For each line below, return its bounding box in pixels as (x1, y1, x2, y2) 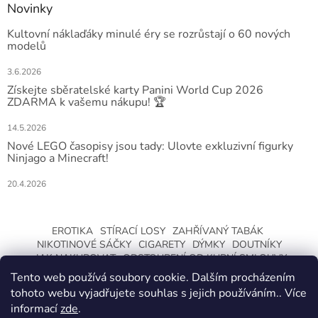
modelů (7, 38, 46, 54)
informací (11, 301, 60, 317)
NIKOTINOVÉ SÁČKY (36, 237, 131, 251)
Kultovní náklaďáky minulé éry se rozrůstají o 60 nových (7, 26, 290, 42)
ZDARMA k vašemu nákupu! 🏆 (7, 94, 166, 110)
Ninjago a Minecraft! (7, 150, 109, 166)
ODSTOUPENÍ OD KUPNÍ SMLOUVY (122, 251, 287, 265)
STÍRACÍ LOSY (99, 224, 165, 238)
